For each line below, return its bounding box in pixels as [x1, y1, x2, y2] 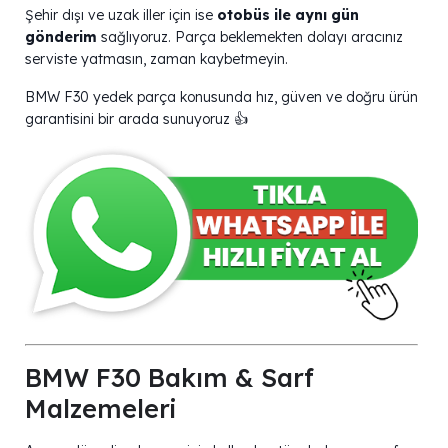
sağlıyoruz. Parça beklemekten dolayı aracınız [97, 28, 403, 47]
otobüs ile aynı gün [217, 6, 359, 25]
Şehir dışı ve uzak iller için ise [25, 6, 217, 25]
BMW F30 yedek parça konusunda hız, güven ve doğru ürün [25, 88, 418, 107]
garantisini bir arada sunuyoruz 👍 [25, 110, 248, 129]
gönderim [25, 28, 97, 47]
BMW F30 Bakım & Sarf [25, 361, 314, 393]
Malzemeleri [25, 392, 176, 424]
